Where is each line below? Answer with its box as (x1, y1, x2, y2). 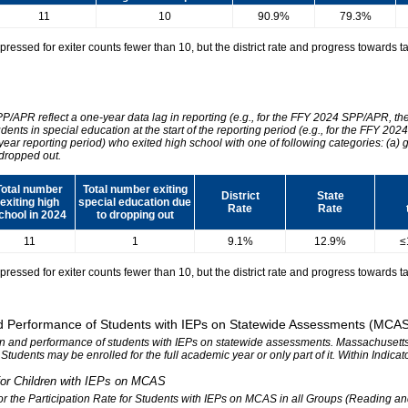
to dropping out (96, 208, 174, 221)
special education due (78, 195, 191, 209)
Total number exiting (82, 182, 188, 196)
